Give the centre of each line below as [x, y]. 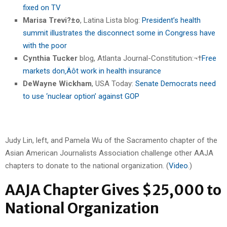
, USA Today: [113, 83]
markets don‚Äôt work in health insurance [92, 71]
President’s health [171, 20]
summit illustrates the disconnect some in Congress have [119, 33]
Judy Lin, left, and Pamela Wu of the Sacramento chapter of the [111, 140]
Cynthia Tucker [50, 58]
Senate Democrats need [176, 83]
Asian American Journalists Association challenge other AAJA [109, 153]
